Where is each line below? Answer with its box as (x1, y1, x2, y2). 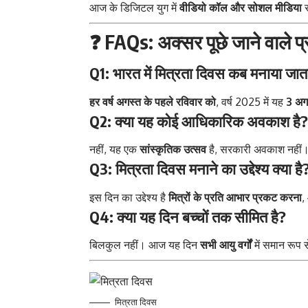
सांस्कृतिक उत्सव (140, 142, 206, 157)
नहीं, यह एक (89, 142, 140, 157)
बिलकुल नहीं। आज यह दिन (89, 238, 200, 252)
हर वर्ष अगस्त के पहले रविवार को (89, 94, 216, 109)
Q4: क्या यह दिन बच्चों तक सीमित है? (89, 206, 286, 226)
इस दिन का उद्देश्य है (89, 190, 168, 204)
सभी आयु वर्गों (200, 238, 252, 252)
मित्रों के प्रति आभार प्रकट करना (168, 190, 302, 204)
